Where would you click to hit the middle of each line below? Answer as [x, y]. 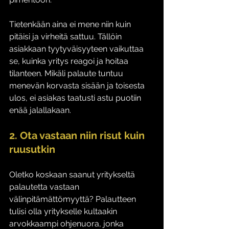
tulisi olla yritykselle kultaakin [64, 211]
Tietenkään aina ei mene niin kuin [71, 24]
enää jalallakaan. [41, 110]
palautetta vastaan [45, 187]
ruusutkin [32, 149]
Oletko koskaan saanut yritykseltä [73, 175]
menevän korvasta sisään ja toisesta [78, 86]
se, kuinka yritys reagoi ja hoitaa [70, 61]
